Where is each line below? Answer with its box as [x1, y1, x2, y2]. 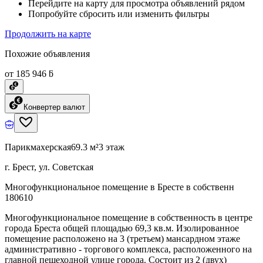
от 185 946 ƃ [5, 68, 53, 79]
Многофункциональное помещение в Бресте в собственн [5, 181, 234, 192]
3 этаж [99, 141, 124, 152]
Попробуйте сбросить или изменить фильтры [28, 8, 210, 19]
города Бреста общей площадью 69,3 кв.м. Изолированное [5, 222, 239, 233]
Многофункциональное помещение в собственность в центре [5, 212, 252, 222]
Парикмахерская [5, 141, 71, 152]
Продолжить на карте [5, 28, 91, 39]
